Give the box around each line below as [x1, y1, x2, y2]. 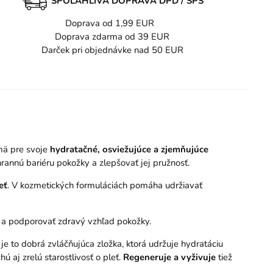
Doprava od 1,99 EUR [65, 17, 159, 30]
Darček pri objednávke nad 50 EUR [41, 44, 183, 57]
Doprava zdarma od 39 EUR [55, 30, 169, 43]
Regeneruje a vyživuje [122, 250, 216, 263]
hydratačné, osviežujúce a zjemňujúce [49, 143, 208, 155]
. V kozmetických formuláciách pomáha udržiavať [7, 179, 202, 191]
